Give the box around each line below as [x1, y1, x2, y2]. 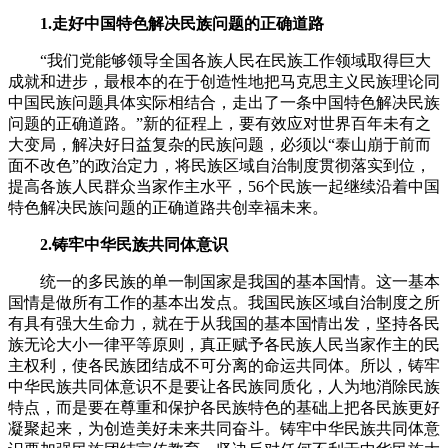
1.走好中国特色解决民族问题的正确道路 [8, 15, 324, 33]
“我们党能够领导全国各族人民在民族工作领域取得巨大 [8, 52, 431, 70]
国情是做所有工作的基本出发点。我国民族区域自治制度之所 [8, 294, 440, 312]
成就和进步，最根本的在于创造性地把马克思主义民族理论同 [8, 73, 440, 91]
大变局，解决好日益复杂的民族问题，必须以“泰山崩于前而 [8, 136, 431, 154]
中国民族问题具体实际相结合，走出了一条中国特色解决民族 [8, 94, 440, 112]
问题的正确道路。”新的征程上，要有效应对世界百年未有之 [8, 115, 431, 133]
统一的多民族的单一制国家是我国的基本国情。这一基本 [8, 273, 440, 291]
